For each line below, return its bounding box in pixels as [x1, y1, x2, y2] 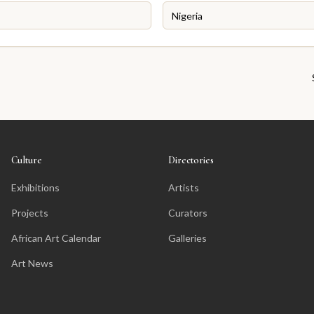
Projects [11, 207, 48, 219]
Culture [11, 154, 42, 166]
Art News [11, 257, 53, 269]
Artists [168, 182, 199, 193]
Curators [168, 207, 207, 219]
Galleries [168, 232, 207, 244]
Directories [168, 154, 214, 166]
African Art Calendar [11, 232, 101, 244]
